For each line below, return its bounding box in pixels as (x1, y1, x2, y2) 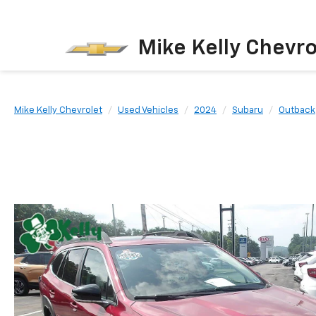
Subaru (232, 106, 263, 115)
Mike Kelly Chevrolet (14, 106, 102, 115)
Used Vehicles (118, 106, 178, 115)
